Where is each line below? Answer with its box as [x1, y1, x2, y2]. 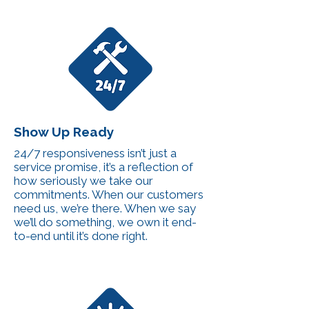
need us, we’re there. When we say [14, 201, 196, 215]
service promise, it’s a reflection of [14, 160, 193, 174]
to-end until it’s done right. [14, 229, 148, 243]
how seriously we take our [14, 174, 153, 188]
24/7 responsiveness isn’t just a [14, 146, 177, 160]
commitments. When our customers [14, 188, 203, 201]
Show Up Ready [14, 124, 114, 139]
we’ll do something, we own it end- [14, 215, 197, 229]
